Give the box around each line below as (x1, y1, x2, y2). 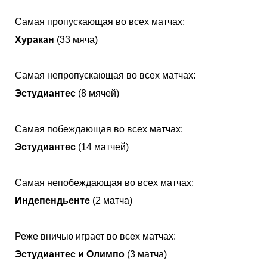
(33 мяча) (54, 34, 98, 45)
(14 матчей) (76, 141, 129, 152)
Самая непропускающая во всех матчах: (15, 70, 195, 80)
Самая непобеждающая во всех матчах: (15, 177, 194, 188)
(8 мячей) (76, 88, 119, 98)
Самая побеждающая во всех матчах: (15, 123, 183, 134)
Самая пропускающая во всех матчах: (15, 16, 185, 27)
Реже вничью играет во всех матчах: (15, 231, 176, 241)
